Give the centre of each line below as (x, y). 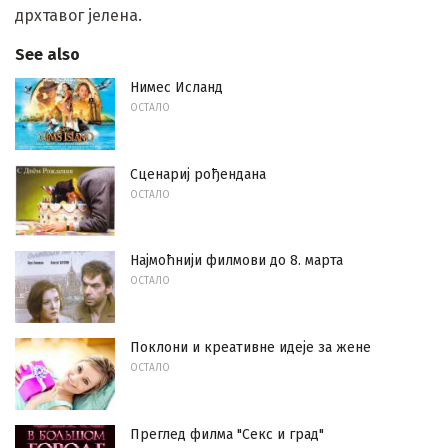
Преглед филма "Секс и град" (227, 434)
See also (47, 55)
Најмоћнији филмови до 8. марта (236, 261)
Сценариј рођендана (198, 174)
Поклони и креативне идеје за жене (250, 348)
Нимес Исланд (176, 88)
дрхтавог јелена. (78, 15)
